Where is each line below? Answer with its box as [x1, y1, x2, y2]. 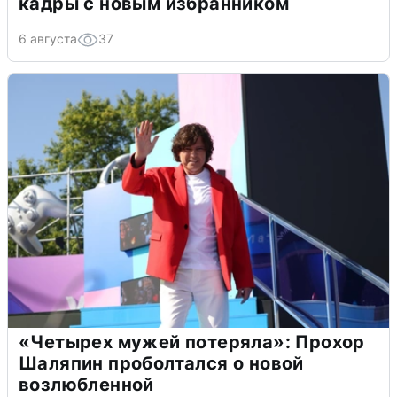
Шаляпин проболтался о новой [19, 353, 304, 375]
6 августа [19, 31, 77, 47]
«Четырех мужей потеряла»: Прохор [19, 331, 365, 354]
